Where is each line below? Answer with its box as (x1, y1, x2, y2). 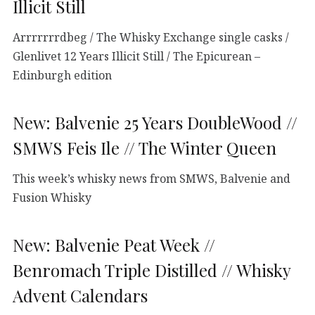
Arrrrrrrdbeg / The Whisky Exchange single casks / (13, 29, 289, 45)
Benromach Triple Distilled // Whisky (13, 258, 290, 281)
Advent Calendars (13, 283, 148, 307)
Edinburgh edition (13, 67, 112, 83)
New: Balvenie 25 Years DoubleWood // (13, 110, 297, 134)
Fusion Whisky (13, 189, 91, 205)
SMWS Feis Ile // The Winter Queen (13, 136, 276, 159)
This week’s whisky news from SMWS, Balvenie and (13, 170, 290, 186)
